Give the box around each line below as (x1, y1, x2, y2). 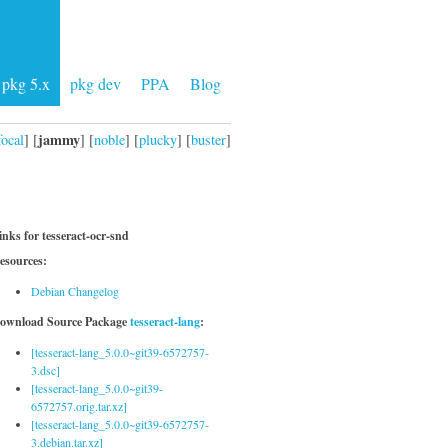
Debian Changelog (31, 283, 119, 299)
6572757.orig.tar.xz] (31, 398, 127, 414)
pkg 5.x (2, 73, 50, 94)
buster (191, 129, 226, 149)
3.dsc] (31, 362, 60, 378)
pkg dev (70, 73, 121, 94)
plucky (139, 129, 177, 149)
